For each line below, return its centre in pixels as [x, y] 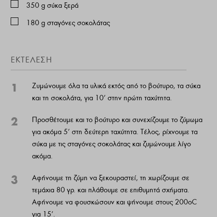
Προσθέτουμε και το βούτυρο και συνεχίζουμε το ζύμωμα [117, 120]
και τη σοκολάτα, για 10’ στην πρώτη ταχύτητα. [102, 98]
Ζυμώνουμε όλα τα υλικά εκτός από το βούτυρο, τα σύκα [116, 86]
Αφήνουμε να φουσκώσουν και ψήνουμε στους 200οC [115, 202]
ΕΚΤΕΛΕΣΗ [32, 60]
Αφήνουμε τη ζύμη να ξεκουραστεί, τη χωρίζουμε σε [111, 178]
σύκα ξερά [63, 6]
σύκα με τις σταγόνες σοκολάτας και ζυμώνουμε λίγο [112, 144]
